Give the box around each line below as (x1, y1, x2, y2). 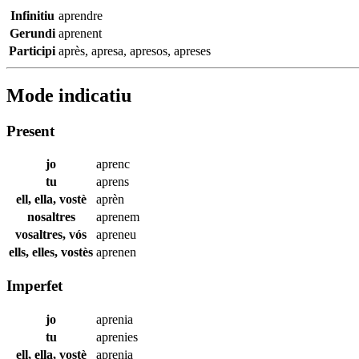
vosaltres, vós (15, 228, 87, 242)
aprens (96, 175, 129, 189)
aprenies (96, 329, 138, 344)
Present (6, 122, 54, 139)
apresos (130, 43, 167, 58)
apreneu (96, 228, 136, 242)
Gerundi (9, 26, 55, 40)
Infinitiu (10, 8, 54, 22)
